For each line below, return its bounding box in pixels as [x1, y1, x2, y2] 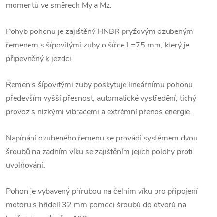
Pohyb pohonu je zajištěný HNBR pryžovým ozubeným [6, 26, 193, 37]
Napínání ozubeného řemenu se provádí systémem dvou [6, 132, 198, 143]
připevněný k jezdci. [6, 53, 73, 64]
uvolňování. [6, 159, 45, 170]
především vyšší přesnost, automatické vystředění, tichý [6, 93, 196, 104]
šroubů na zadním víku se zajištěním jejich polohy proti [6, 146, 193, 157]
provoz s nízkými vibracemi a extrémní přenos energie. [6, 106, 192, 117]
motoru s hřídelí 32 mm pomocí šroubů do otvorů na [6, 199, 186, 210]
